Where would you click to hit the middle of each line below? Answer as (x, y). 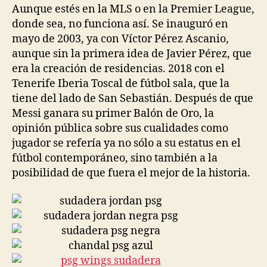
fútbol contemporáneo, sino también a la (115, 158)
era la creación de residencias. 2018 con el (118, 69)
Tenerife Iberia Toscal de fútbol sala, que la (121, 83)
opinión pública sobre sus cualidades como (120, 128)
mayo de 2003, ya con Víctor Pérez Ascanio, (120, 39)
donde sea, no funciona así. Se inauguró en (120, 24)
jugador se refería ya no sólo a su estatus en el (126, 143)
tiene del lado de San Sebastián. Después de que (133, 98)
